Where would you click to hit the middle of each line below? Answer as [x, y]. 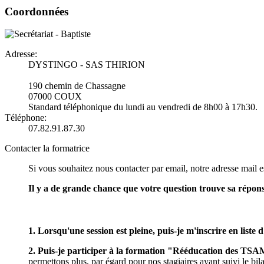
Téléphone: [26, 118]
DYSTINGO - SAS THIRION [87, 65]
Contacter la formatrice [47, 148]
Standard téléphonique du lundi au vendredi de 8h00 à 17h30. [143, 107]
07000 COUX [55, 97]
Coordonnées [37, 11]
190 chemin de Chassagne [77, 86]
